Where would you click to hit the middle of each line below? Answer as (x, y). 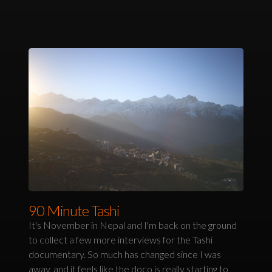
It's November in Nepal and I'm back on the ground (133, 225)
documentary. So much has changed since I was (125, 254)
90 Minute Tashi (74, 210)
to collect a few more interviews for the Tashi (121, 239)
